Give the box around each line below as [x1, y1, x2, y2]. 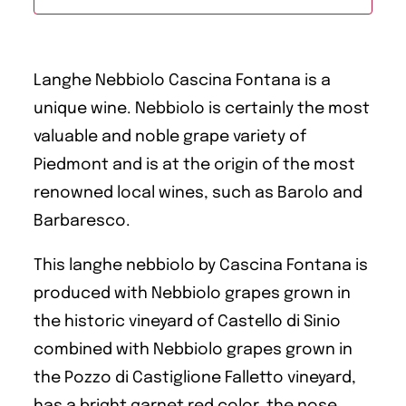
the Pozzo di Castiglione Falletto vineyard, [34, 369, 356, 386]
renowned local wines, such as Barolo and [34, 185, 362, 202]
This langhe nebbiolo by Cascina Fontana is [34, 256, 368, 274]
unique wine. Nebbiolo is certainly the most [34, 101, 370, 118]
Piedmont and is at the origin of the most [34, 157, 355, 174]
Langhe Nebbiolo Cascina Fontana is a [34, 72, 331, 90]
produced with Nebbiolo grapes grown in [34, 285, 351, 302]
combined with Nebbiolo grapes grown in [34, 341, 353, 358]
